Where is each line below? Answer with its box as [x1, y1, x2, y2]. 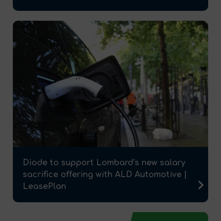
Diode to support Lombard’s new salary [23, 158, 185, 167]
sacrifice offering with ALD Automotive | [23, 170, 187, 179]
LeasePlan [23, 182, 66, 191]
